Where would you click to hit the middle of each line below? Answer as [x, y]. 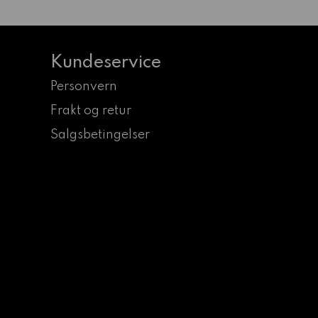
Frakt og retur [91, 111]
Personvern [84, 87]
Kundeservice [106, 63]
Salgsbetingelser [100, 135]
